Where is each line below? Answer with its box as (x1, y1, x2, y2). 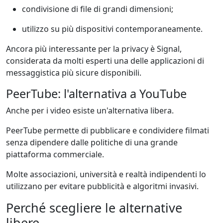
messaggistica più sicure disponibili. (6, 67, 141, 78)
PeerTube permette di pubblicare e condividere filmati (6, 124, 209, 136)
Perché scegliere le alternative (6, 199, 182, 216)
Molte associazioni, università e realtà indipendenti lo (6, 168, 206, 180)
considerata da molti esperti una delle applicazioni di (6, 55, 204, 66)
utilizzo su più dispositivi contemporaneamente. (22, 23, 203, 34)
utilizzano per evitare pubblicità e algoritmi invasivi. (6, 180, 199, 192)
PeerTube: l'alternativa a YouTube (6, 85, 187, 102)
